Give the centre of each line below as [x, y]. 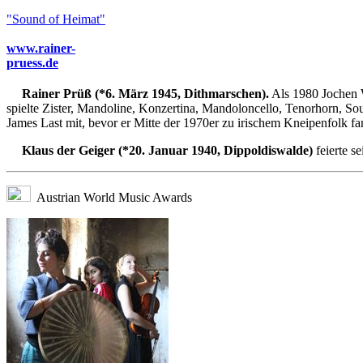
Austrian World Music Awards [111, 198]
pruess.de [32, 62]
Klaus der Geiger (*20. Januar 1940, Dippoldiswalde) [167, 151]
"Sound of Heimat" [56, 19]
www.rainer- [41, 48]
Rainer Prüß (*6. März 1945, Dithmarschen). [145, 94]
